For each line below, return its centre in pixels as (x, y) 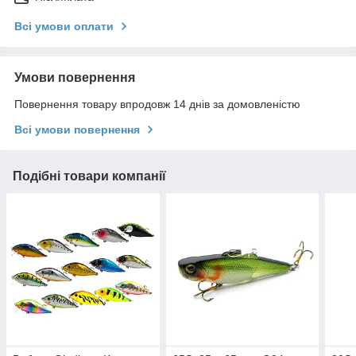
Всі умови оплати (64, 26)
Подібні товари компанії (89, 176)
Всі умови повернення (77, 129)
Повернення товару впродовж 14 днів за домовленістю (157, 104)
